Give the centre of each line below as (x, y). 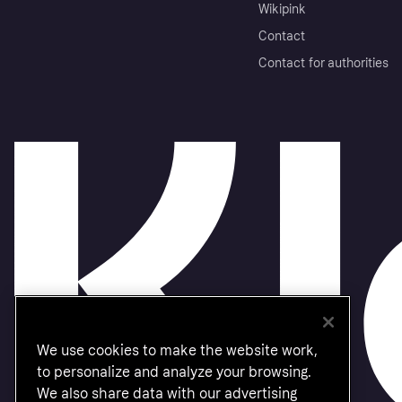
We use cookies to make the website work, (177, 351)
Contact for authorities (323, 63)
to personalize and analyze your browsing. (174, 372)
